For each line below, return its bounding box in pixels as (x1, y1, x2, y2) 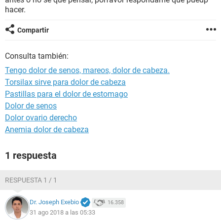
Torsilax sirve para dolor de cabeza (5, 77, 126, 87)
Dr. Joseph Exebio (30, 198, 79, 206)
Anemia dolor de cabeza (5, 125, 89, 134)
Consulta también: (5, 51, 69, 61)
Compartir (17, 26, 49, 34)
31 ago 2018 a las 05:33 (30, 208, 95, 216)
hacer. (5, 5, 26, 14)
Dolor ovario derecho (5, 113, 77, 122)
